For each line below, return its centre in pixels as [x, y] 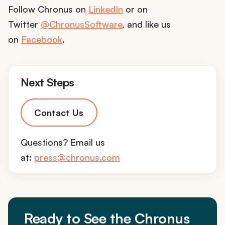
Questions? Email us [63, 142]
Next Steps [47, 82]
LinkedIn [106, 9]
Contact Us [59, 113]
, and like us [146, 24]
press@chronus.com [77, 157]
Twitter [24, 24]
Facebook [42, 39]
